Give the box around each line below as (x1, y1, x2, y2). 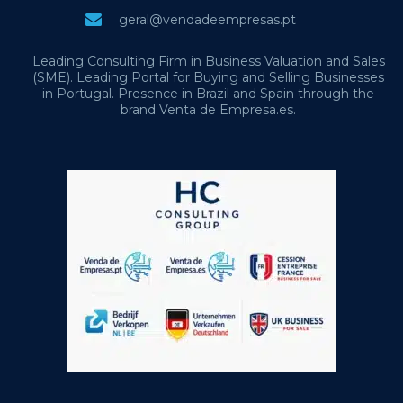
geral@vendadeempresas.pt (118, 12, 296, 28)
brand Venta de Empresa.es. (121, 102, 296, 118)
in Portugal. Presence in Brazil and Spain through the (42, 85, 374, 102)
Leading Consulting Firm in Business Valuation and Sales (31, 53, 385, 69)
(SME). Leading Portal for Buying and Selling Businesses (32, 69, 384, 85)
